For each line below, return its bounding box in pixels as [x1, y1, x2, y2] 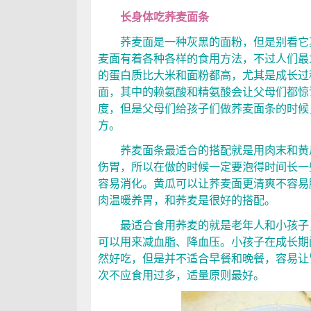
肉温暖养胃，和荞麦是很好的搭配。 [98, 194, 276, 206]
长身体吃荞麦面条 [98, 10, 209, 23]
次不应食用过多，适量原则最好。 [98, 269, 264, 281]
